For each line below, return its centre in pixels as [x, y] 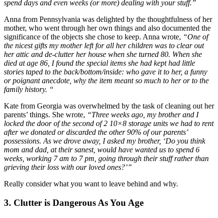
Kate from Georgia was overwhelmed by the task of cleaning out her [109, 106]
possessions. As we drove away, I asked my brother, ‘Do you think [105, 141]
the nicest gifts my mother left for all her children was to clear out [104, 46]
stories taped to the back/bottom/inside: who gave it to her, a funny [106, 72]
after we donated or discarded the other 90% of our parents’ [96, 132]
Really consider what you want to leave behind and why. [91, 184]
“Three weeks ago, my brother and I [143, 115]
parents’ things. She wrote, [45, 115]
